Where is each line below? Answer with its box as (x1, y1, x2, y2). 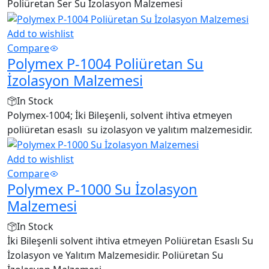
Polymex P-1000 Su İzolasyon (7, 180, 198, 199)
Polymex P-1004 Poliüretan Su (7, 53, 204, 73)
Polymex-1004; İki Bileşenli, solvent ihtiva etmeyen (7, 108, 232, 122)
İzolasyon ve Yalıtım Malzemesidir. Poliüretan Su (7, 249, 223, 262)
